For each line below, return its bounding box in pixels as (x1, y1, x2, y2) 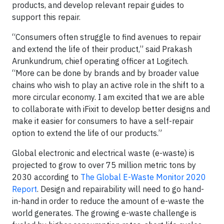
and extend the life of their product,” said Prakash (12, 44, 192, 54)
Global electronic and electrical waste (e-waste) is (12, 148, 194, 158)
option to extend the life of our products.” (12, 128, 162, 138)
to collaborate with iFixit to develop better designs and (12, 104, 210, 114)
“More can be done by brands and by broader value (12, 68, 199, 78)
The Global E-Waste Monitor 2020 (80, 172, 206, 182)
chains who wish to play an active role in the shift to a (12, 80, 204, 90)
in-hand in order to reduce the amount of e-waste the (12, 196, 204, 206)
